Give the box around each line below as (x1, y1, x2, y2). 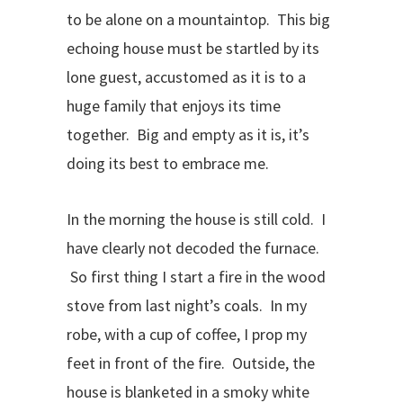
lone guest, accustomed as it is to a (67, 67, 306, 87)
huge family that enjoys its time (67, 95, 281, 116)
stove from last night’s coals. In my (67, 295, 307, 316)
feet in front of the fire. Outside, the (67, 353, 315, 373)
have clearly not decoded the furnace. (67, 237, 319, 258)
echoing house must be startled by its (67, 38, 319, 58)
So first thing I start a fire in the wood (67, 266, 326, 287)
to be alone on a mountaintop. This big (67, 9, 330, 30)
